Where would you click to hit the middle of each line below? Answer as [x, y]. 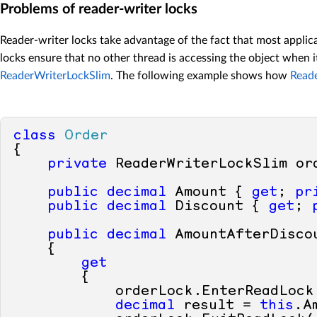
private [77, 165]
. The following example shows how [200, 76]
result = [217, 306]
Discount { [218, 207]
